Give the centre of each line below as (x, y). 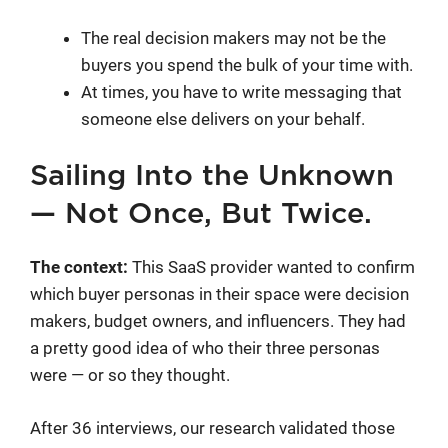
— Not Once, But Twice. (205, 215)
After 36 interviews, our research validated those (212, 427)
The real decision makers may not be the (233, 37)
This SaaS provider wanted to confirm (271, 267)
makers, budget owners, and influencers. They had (218, 321)
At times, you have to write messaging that (241, 91)
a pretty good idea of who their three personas (205, 348)
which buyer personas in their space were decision (219, 294)
